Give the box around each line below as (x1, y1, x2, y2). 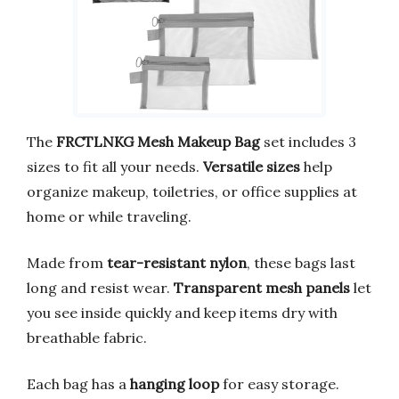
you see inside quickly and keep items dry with (27, 303, 338, 322)
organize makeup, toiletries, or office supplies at (27, 182, 357, 200)
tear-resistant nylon (107, 253, 247, 272)
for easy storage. (219, 374, 339, 393)
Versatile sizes (203, 157, 300, 175)
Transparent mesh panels (174, 278, 350, 297)
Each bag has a (27, 374, 130, 393)
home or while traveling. (27, 207, 191, 225)
